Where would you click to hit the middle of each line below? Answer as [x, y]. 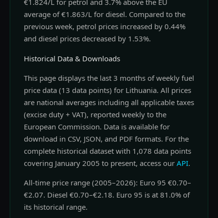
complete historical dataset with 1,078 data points [108, 151]
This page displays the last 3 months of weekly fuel [109, 78]
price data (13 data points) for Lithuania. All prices [108, 90]
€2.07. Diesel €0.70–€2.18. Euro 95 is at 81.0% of [107, 195]
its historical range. [56, 207]
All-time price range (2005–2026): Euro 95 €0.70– [108, 183]
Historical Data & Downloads [72, 59]
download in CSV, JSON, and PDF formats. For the [106, 139]
